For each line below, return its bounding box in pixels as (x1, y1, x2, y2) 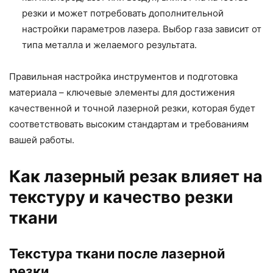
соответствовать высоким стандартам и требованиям (9, 118, 249, 130)
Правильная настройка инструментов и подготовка (9, 71, 238, 83)
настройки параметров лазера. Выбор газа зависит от (22, 23, 261, 35)
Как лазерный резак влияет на (9, 166, 263, 187)
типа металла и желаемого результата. (22, 39, 197, 51)
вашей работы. (9, 134, 74, 146)
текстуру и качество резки (9, 187, 233, 208)
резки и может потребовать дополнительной (22, 7, 224, 19)
